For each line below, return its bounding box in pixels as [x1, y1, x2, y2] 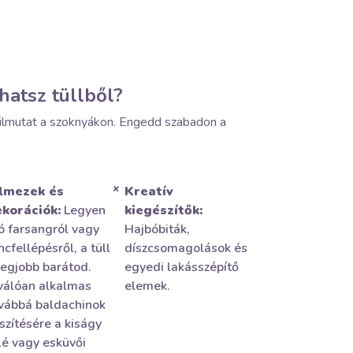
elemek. [124, 277, 171, 295]
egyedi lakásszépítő [124, 258, 240, 276]
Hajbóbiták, [124, 221, 191, 238]
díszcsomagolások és [124, 240, 248, 257]
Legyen [60, 202, 106, 219]
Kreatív [124, 183, 174, 200]
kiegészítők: [124, 202, 203, 219]
